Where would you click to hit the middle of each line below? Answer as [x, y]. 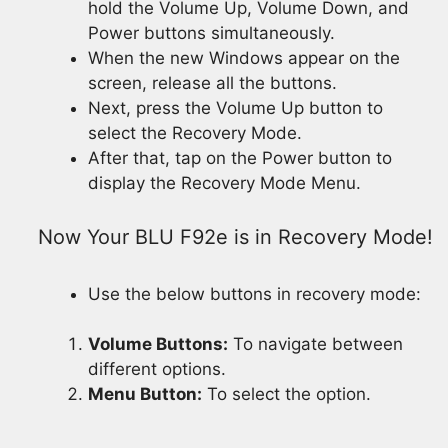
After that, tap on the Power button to [240, 158]
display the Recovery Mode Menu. [224, 183]
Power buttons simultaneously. [211, 33]
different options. [157, 369]
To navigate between [315, 344]
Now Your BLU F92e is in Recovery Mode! [235, 236]
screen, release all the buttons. [212, 83]
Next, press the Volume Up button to [235, 108]
